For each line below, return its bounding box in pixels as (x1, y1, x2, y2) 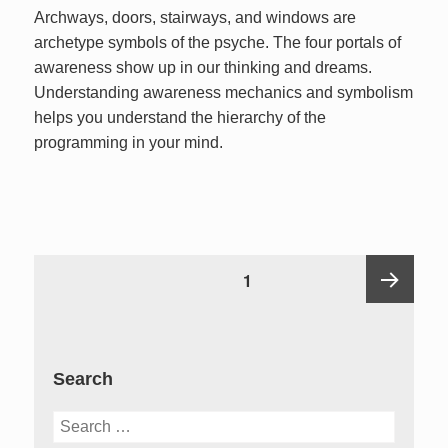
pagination (33, 282, 115, 300)
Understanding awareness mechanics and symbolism (34, 83, 414, 101)
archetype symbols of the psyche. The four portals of (34, 33, 402, 51)
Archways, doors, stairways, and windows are (34, 8, 357, 26)
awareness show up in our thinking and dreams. (34, 58, 373, 76)
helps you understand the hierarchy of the (34, 108, 327, 126)
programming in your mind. (34, 133, 224, 151)
